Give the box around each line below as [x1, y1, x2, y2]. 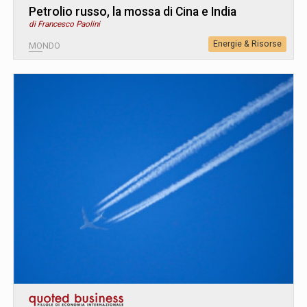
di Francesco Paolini [29, 19, 100, 29]
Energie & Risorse [213, 39, 282, 49]
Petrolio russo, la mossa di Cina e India [29, 5, 236, 19]
